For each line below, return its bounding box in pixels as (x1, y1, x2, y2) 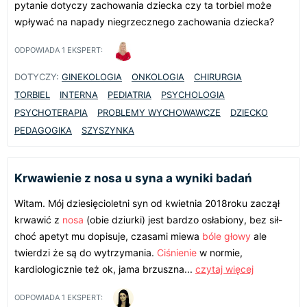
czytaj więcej (195, 262, 254, 275)
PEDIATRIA (108, 88, 151, 100)
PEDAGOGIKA (14, 124, 72, 136)
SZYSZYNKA (82, 124, 134, 136)
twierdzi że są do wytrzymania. (14, 246, 157, 258)
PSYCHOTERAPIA (14, 106, 88, 118)
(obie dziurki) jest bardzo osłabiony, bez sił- (84, 213, 282, 225)
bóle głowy (202, 230, 251, 242)
